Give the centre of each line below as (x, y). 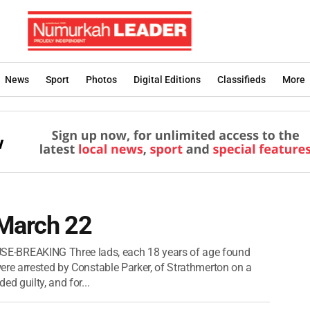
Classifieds (241, 79)
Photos (101, 79)
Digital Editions (167, 79)
